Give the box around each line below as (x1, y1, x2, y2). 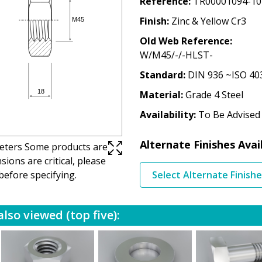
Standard (139, 68, 183, 81)
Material (139, 88, 181, 101)
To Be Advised (198, 108, 260, 121)
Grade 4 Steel (185, 88, 243, 101)
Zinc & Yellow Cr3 (171, 14, 246, 27)
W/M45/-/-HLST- (139, 48, 213, 61)
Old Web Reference (139, 34, 230, 47)
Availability (139, 108, 194, 121)
